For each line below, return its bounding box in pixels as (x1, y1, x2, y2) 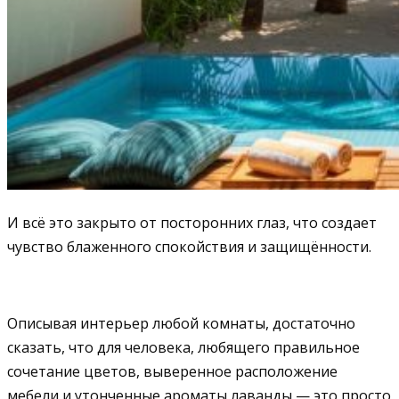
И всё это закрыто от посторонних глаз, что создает (7, 212, 377, 232)
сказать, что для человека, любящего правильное (7, 337, 360, 357)
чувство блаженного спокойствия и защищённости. (7, 236, 371, 256)
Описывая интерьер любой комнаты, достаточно (7, 313, 355, 333)
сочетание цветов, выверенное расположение (7, 361, 338, 381)
